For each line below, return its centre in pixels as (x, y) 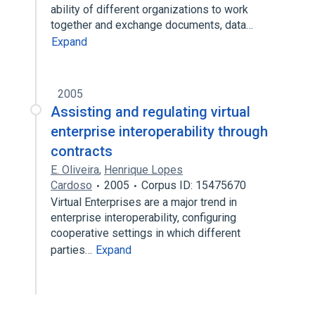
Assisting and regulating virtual (150, 112)
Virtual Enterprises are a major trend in (144, 202)
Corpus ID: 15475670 (194, 185)
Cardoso (71, 185)
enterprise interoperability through (159, 131)
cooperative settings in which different (146, 233)
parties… (73, 250)
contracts (82, 151)
